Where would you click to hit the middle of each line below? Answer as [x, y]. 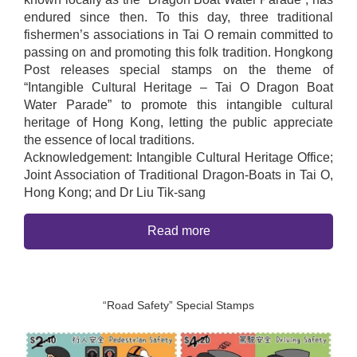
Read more [178, 231]
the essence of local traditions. [109, 139]
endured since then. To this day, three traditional [178, 17]
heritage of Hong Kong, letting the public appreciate [178, 122]
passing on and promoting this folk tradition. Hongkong [178, 52]
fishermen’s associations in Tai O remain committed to [178, 34]
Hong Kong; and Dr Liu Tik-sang [115, 192]
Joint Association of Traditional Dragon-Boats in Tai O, [178, 175]
